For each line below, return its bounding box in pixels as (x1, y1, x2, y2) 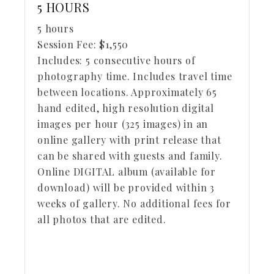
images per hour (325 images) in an (37, 117, 209, 130)
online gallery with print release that (37, 133, 221, 146)
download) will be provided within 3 (37, 181, 215, 194)
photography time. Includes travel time (37, 70, 232, 83)
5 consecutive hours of (86, 54, 196, 67)
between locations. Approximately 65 (37, 86, 217, 98)
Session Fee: (37, 38, 97, 51)
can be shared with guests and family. (37, 149, 223, 162)
